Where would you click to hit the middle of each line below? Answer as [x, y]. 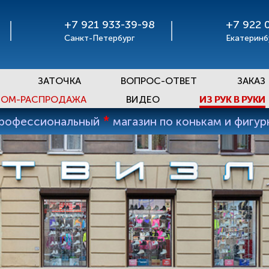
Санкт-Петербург [100, 38]
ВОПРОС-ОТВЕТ [159, 81]
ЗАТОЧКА [59, 81]
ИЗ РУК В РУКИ [232, 99]
